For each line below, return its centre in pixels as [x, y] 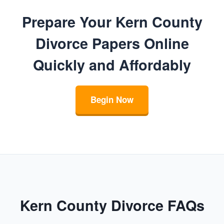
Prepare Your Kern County [112, 22]
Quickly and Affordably [112, 65]
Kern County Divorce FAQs [112, 205]
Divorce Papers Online [112, 43]
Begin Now [112, 100]
